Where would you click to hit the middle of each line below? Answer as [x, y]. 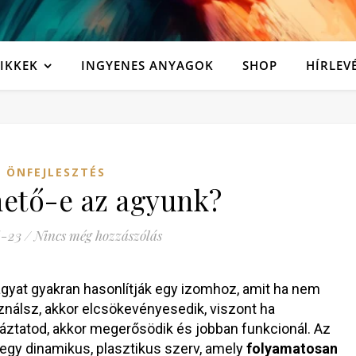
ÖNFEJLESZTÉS [56, 172]
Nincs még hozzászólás [98, 235]
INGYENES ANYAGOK [147, 65]
